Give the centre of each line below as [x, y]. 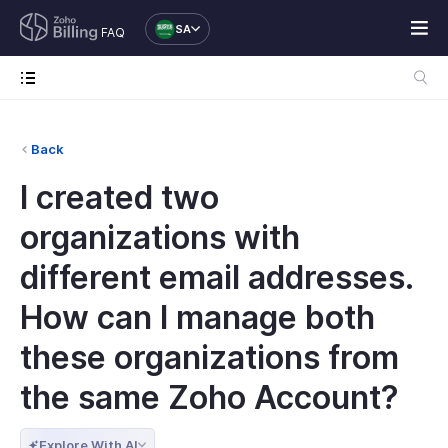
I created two [119, 197]
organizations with [160, 237]
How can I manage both [197, 317]
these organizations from [209, 357]
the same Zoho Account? [209, 397]
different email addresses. [216, 277]
